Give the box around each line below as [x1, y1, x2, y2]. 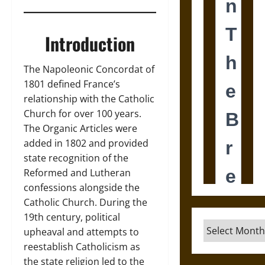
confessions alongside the [24, 181, 140, 194]
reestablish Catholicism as [24, 240, 140, 253]
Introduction [44, 30, 135, 57]
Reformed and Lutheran [24, 166, 131, 179]
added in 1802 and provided [24, 137, 148, 150]
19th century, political [24, 211, 120, 224]
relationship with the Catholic [24, 92, 154, 105]
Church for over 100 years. [24, 107, 141, 120]
